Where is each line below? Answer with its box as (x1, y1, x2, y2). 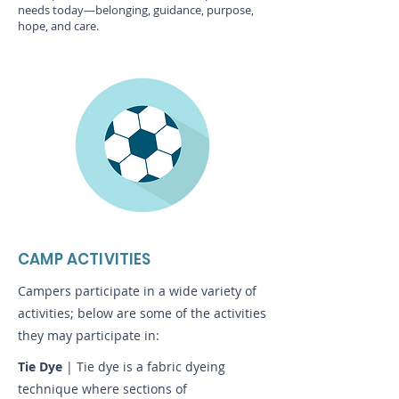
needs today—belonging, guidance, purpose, (18, 2, 254, 18)
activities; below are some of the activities (18, 305, 266, 322)
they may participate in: (18, 327, 159, 344)
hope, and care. (18, 18, 99, 34)
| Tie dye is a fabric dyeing (66, 358, 225, 375)
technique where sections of (18, 380, 187, 397)
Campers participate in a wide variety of (18, 282, 256, 299)
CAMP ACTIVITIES (18, 248, 151, 270)
